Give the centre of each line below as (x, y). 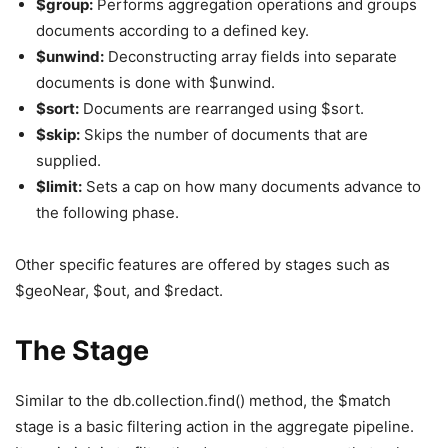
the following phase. (107, 212)
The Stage (82, 350)
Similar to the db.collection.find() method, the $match (203, 400)
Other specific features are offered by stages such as (202, 264)
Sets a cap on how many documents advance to (251, 186)
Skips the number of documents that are (224, 134)
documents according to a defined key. (172, 30)
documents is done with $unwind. (155, 82)
